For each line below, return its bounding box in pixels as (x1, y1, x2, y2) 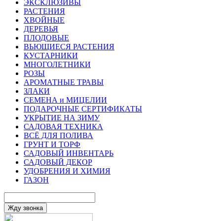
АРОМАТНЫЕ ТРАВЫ (24, 77, 104, 86)
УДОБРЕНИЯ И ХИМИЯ (24, 166, 110, 175)
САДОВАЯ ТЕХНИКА (24, 122, 103, 131)
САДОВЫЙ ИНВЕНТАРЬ (24, 148, 113, 157)
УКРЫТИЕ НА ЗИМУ (24, 113, 100, 122)
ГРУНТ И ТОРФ (24, 140, 80, 148)
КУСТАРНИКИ (24, 51, 78, 60)
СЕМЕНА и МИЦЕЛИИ (24, 95, 107, 104)
